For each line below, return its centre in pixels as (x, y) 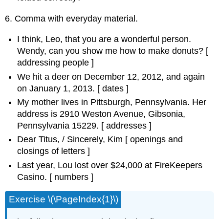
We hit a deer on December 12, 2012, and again (111, 77)
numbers (72, 177)
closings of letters (51, 151)
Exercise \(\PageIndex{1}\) (64, 199)
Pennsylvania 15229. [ (61, 125)
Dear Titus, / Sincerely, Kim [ (73, 140)
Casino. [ (35, 177)
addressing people (53, 63)
